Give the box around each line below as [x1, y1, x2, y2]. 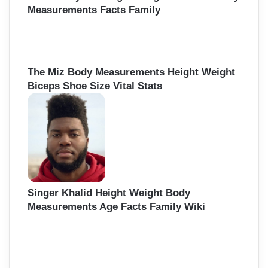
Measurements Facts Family [28, 4, 160, 16]
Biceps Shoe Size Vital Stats [28, 80, 162, 92]
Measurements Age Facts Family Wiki [28, 200, 205, 212]
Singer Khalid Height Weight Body [28, 187, 190, 199]
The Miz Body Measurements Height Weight [28, 66, 235, 78]
